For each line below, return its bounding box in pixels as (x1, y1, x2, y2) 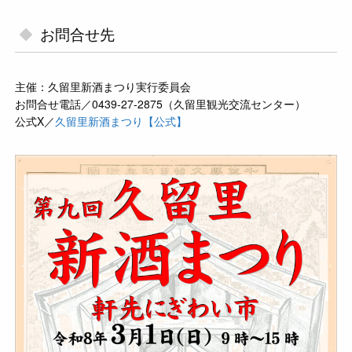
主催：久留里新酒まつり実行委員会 (15, 78, 192, 94)
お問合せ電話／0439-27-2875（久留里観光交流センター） (15, 95, 306, 112)
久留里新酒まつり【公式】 (55, 112, 188, 129)
